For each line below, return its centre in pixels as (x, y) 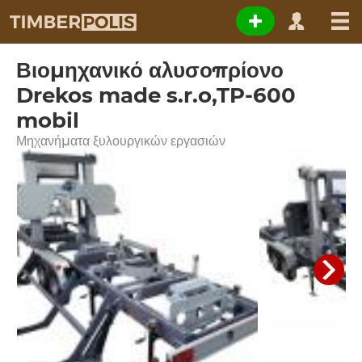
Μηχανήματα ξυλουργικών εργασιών (121, 141)
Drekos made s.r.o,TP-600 (156, 95)
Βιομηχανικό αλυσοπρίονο (150, 70)
